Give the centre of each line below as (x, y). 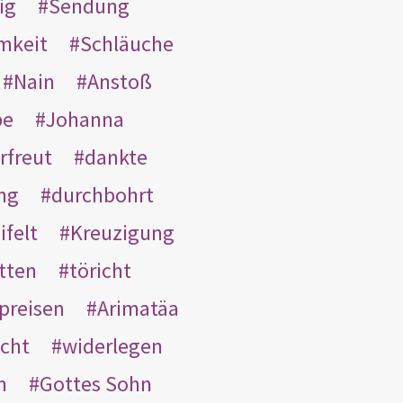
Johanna (85, 119)
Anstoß (120, 81)
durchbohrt (103, 194)
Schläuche (127, 43)
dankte (116, 157)
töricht (100, 270)
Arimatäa (138, 308)
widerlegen (112, 345)
